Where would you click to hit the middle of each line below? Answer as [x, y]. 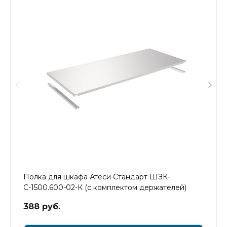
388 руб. [42, 206]
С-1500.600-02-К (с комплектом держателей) [105, 187]
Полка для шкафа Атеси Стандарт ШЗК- [97, 177]
